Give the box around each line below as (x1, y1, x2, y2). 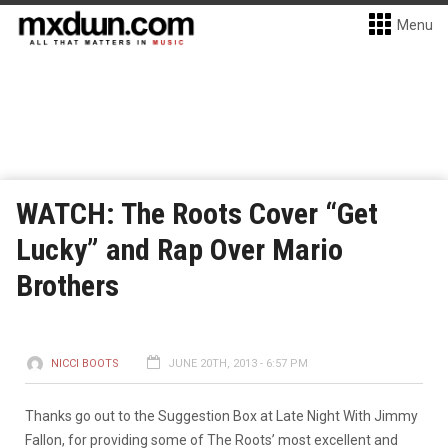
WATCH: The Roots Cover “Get (16, 196, 378, 231)
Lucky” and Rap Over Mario (16, 232, 343, 267)
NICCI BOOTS (51, 357, 119, 370)
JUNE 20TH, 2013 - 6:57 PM (168, 357, 308, 370)
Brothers (16, 268, 119, 303)
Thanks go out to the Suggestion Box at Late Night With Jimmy (25, 408, 418, 424)
